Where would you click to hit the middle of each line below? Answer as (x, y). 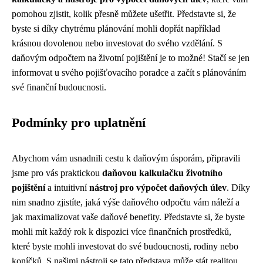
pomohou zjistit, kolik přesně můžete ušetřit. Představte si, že (124, 14)
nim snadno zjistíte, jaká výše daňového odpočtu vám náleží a (126, 202)
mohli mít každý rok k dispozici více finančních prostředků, (122, 232)
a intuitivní (67, 188)
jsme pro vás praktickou (57, 173)
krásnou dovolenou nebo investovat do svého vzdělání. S (117, 43)
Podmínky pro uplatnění (79, 123)
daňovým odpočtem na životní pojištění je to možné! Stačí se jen (131, 58)
